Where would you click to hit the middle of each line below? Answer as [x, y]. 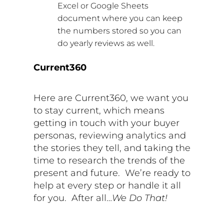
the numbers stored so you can [120, 30]
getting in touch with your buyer [107, 123]
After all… [92, 198]
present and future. [77, 173]
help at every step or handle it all [107, 185]
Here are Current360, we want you [111, 98]
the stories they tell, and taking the [112, 148]
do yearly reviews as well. [106, 43]
